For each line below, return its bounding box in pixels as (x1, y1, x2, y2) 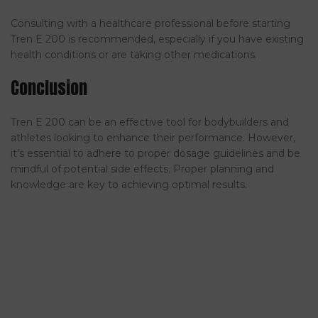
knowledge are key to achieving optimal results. (11, 178, 247, 192)
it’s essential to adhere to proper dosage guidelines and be (11, 147, 300, 160)
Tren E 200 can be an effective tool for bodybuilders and (11, 116, 289, 129)
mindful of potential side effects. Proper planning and (11, 163, 274, 176)
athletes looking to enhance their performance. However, (11, 131, 295, 145)
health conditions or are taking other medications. (11, 48, 257, 62)
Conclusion (11, 75, 87, 102)
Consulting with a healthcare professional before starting (11, 17, 290, 31)
